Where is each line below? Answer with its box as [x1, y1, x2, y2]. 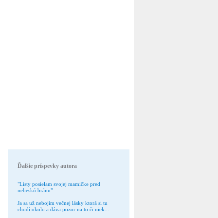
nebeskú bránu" [18, 187, 53, 193]
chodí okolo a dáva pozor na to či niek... [18, 206, 109, 212]
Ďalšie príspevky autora [18, 163, 77, 169]
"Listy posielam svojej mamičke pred [18, 181, 100, 187]
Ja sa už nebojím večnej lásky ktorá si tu [18, 200, 108, 206]
